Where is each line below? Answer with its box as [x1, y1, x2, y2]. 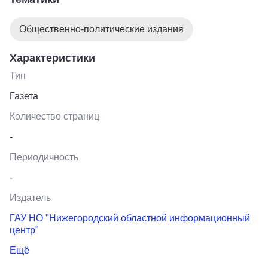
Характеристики [10, 51, 95, 64]
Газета [10, 90, 38, 101]
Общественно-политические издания [19, 23, 184, 34]
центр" [10, 224, 39, 235]
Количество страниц [10, 111, 99, 121]
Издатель [10, 192, 51, 203]
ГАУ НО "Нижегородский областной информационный [10, 212, 250, 223]
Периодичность [10, 151, 78, 162]
